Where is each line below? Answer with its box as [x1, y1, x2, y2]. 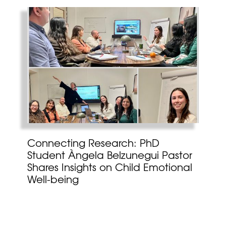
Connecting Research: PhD [27, 139, 159, 149]
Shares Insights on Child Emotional [27, 163, 192, 174]
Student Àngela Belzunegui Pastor [27, 151, 192, 161]
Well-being [27, 176, 79, 186]
